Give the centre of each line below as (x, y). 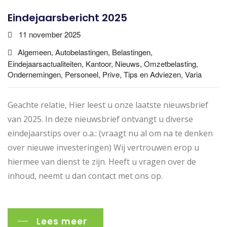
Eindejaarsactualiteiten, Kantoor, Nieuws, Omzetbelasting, (103, 63)
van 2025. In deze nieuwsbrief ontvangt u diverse (100, 119)
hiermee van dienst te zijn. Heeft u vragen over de (102, 161)
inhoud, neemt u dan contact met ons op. (85, 176)
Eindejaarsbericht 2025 (67, 17)
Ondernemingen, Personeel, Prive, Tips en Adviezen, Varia (105, 74)
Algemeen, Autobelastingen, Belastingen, (85, 52)
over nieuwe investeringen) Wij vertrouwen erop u (103, 147)
